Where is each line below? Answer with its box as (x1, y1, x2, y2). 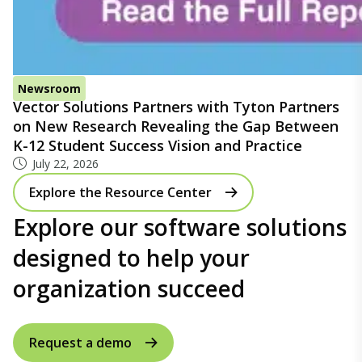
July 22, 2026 (32, 156, 99, 172)
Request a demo (29, 333, 132, 351)
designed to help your (13, 242, 250, 274)
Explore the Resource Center (29, 183, 212, 202)
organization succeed (13, 273, 245, 305)
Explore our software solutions (13, 212, 347, 243)
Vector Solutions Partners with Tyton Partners (13, 97, 339, 117)
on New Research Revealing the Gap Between (13, 116, 339, 137)
